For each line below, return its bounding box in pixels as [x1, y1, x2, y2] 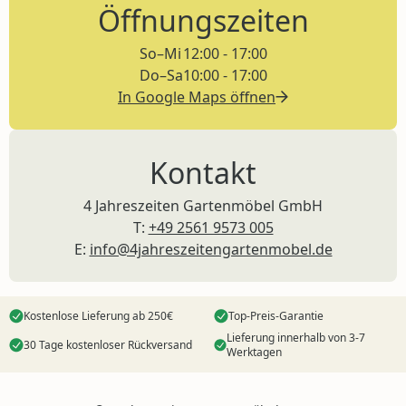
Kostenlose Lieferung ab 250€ [24, 308, 173, 324]
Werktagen [226, 344, 282, 361]
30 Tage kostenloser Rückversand [24, 337, 192, 353]
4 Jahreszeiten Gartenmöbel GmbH [83, 196, 323, 217]
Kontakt [150, 153, 256, 193]
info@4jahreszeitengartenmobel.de [89, 239, 333, 260]
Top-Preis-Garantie [228, 308, 324, 324]
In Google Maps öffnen [118, 87, 275, 108]
